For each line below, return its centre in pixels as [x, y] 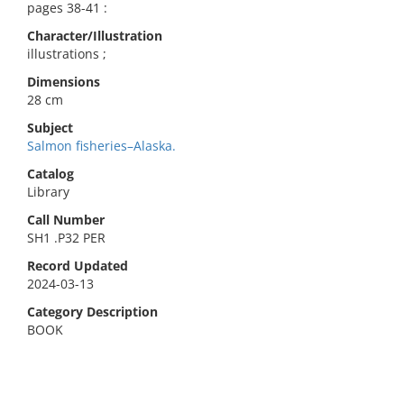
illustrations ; [67, 54]
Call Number [66, 220]
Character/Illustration [95, 36]
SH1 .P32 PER [66, 238]
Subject [50, 128]
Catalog [50, 174]
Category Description [92, 312]
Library [48, 192]
